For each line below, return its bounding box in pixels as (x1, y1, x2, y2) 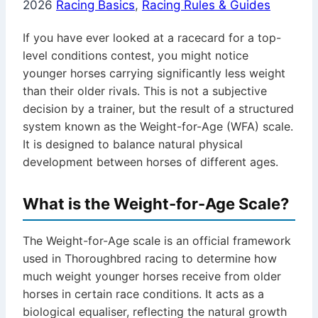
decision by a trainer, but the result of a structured (23, 102, 294, 116)
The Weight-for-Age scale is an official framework (23, 234, 291, 248)
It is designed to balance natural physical (23, 137, 243, 152)
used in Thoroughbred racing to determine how (23, 251, 277, 266)
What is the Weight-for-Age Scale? (23, 194, 289, 214)
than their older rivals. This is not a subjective (23, 84, 267, 99)
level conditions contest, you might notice (23, 48, 248, 63)
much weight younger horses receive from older (23, 269, 281, 284)
